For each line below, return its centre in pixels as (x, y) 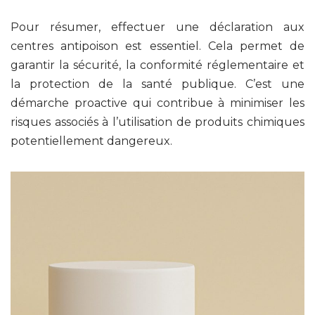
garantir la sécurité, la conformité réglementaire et (157, 65)
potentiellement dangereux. (91, 141)
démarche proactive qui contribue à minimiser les (157, 103)
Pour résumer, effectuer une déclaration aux (157, 27)
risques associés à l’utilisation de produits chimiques (157, 122)
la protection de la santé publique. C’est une (157, 84)
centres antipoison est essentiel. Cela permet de (157, 46)
